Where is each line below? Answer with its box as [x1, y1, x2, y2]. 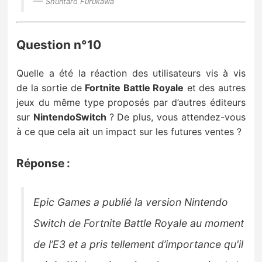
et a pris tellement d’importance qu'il [65, 237, 244, 250]
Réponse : [16, 156, 71, 171]
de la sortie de [16, 82, 85, 94]
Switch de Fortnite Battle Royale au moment [33, 216, 244, 229]
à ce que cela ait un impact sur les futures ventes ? [16, 126, 242, 138]
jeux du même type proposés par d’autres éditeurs [16, 96, 246, 109]
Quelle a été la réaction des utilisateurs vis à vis [16, 67, 246, 80]
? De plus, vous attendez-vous [109, 111, 246, 123]
